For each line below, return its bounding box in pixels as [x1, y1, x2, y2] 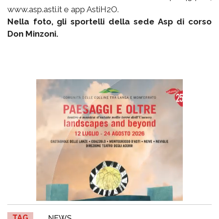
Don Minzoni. [7, 29, 58, 39]
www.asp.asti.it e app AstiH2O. [7, 4, 119, 15]
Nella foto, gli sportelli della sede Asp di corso [7, 17, 212, 27]
